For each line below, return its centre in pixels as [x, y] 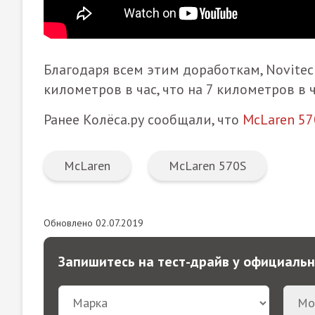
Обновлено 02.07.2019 [94, 223]
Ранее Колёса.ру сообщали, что [143, 119]
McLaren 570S [207, 165]
